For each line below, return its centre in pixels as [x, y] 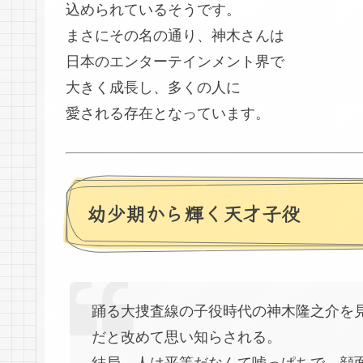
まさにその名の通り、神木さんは [175, 35]
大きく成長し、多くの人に [153, 87]
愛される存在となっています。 [168, 113]
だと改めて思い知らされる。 [187, 337]
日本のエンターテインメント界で [175, 61]
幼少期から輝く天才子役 [194, 213]
